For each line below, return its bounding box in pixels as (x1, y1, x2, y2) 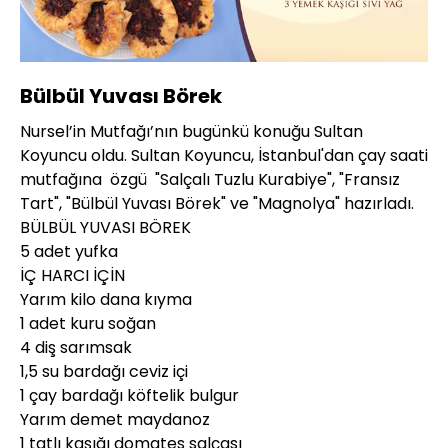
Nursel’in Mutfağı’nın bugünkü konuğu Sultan (20, 119, 363, 143)
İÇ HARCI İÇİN (20, 263, 125, 287)
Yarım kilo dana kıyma (20, 287, 192, 311)
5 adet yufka (20, 239, 118, 263)
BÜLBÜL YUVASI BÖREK (20, 215, 191, 239)
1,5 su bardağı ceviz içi (20, 359, 188, 383)
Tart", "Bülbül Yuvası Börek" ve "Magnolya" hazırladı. (20, 191, 414, 215)
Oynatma (331, 37, 390, 54)
